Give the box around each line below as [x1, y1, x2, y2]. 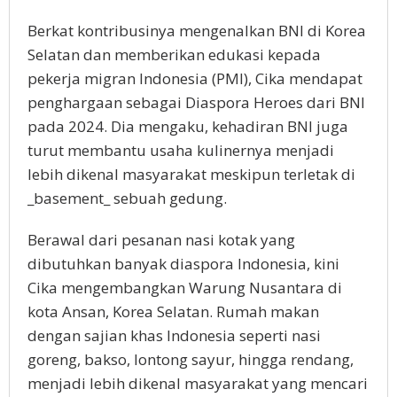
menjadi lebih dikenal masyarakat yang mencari [27, 373, 368, 394]
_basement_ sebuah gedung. [27, 188, 227, 209]
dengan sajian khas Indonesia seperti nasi [27, 325, 321, 346]
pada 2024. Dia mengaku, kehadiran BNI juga [27, 116, 348, 137]
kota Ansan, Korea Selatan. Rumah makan [27, 301, 319, 323]
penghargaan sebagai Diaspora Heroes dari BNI [27, 92, 365, 113]
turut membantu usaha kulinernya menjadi [27, 140, 334, 161]
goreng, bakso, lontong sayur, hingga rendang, [27, 349, 354, 370]
